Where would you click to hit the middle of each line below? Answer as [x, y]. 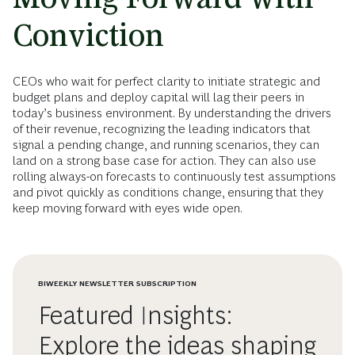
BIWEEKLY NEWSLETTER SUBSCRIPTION [117, 284]
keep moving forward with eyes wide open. [128, 208]
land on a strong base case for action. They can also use [164, 161]
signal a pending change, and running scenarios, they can [166, 145]
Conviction [88, 36]
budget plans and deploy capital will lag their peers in [158, 97]
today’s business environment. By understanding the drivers [172, 113]
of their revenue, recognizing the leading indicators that [162, 129]
